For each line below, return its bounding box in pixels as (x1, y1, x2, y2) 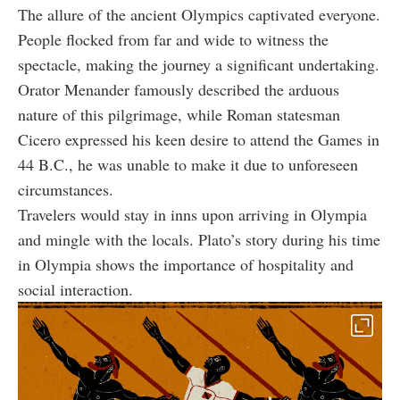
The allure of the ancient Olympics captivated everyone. (18, 3, 380, 25)
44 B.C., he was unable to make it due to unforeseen (18, 153, 358, 175)
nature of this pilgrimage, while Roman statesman (18, 103, 340, 125)
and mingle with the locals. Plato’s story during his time (18, 228, 380, 250)
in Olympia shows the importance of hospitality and (18, 253, 354, 275)
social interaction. (18, 278, 133, 300)
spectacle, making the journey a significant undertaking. (18, 53, 379, 75)
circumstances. (18, 178, 113, 200)
